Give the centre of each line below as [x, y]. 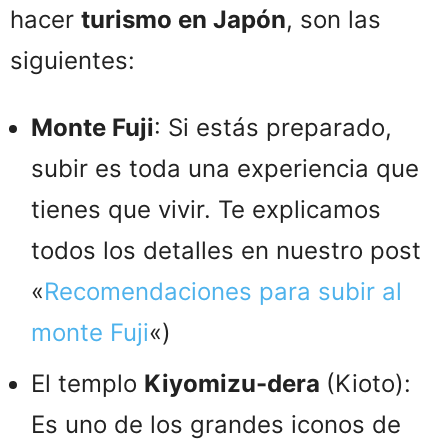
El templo [87, 383]
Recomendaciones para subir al [223, 291]
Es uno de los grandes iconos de [216, 424]
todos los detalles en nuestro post [226, 250]
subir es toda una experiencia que [225, 168]
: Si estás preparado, [273, 127]
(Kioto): [368, 383]
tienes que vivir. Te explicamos [206, 209]
